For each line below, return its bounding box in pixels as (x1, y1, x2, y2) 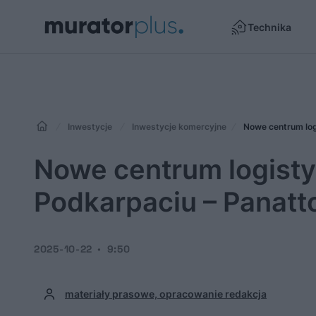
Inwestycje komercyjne (132, 121, 226, 132)
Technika (248, 20, 291, 33)
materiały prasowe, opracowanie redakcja (65, 288, 267, 300)
